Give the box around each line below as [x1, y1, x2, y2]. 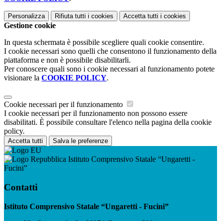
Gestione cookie [4, 21, 56, 30]
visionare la [4, 74, 41, 82]
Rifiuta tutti [55, 12, 86, 20]
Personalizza [8, 12, 45, 20]
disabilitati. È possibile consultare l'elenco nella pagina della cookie [4, 118, 212, 127]
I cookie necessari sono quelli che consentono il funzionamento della [4, 47, 217, 56]
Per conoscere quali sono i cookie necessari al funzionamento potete [4, 65, 215, 74]
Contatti [4, 182, 37, 192]
